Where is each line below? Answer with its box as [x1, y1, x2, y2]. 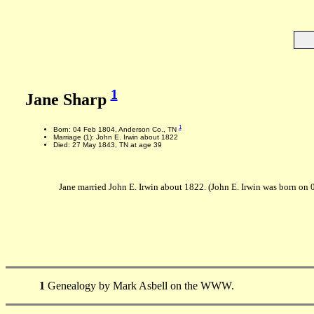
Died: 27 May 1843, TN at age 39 [53, 141, 162, 149]
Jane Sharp [25, 90, 111, 109]
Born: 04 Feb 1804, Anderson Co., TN [53, 125, 179, 134]
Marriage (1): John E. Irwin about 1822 [53, 133, 178, 142]
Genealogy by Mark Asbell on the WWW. [45, 279, 234, 292]
